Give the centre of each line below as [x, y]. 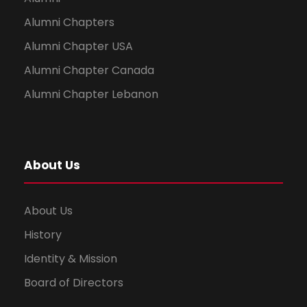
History [43, 235]
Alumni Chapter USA [78, 46]
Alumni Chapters [69, 22]
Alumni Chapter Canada [89, 70]
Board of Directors [74, 283]
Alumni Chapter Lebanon [91, 94]
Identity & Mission [71, 259]
